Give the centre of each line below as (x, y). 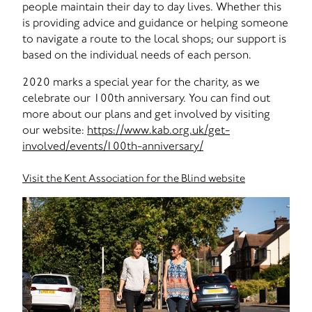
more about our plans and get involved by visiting (146, 114)
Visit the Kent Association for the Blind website (134, 178)
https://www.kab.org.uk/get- (158, 130)
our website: (55, 130)
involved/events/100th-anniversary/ (113, 146)
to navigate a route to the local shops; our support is (154, 38)
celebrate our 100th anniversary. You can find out (146, 97)
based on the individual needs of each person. (137, 54)
